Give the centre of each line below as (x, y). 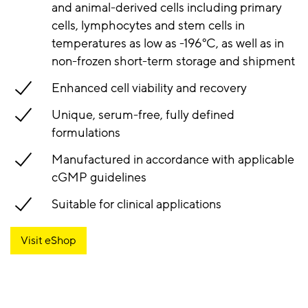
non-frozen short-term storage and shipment (173, 61)
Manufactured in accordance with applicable (173, 159)
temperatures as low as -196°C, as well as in (168, 43)
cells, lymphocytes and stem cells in (148, 25)
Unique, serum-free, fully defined (143, 114)
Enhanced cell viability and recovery (151, 88)
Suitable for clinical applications (136, 204)
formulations (86, 132)
